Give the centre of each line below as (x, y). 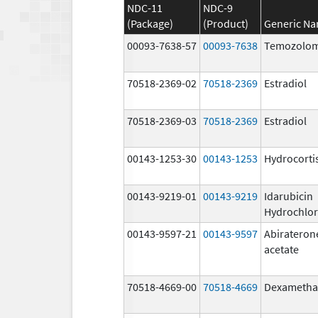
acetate (281, 249)
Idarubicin (289, 196)
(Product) (226, 23)
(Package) (150, 23)
